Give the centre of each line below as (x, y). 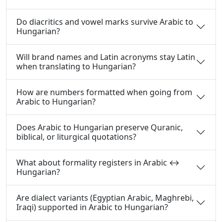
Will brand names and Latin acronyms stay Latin (106, 57)
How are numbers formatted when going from (104, 92)
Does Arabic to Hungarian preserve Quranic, (100, 127)
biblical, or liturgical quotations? (76, 137)
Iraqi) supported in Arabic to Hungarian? (92, 207)
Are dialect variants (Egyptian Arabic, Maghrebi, (105, 198)
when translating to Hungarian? (76, 66)
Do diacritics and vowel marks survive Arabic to (105, 22)
